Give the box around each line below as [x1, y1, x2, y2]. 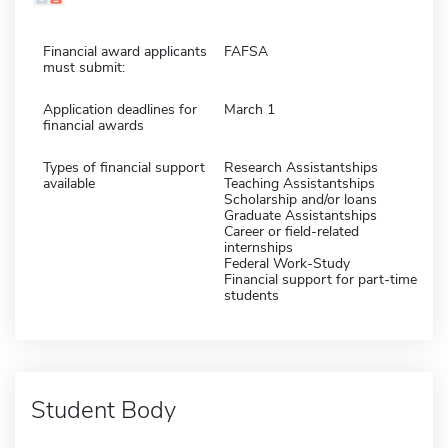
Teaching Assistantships [224, 173, 375, 193]
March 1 [224, 99, 275, 119]
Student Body [31, 393, 176, 426]
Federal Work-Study [224, 253, 350, 273]
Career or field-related [224, 221, 359, 241]
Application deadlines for [43, 99, 197, 119]
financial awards [43, 115, 144, 135]
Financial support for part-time [224, 269, 417, 289]
